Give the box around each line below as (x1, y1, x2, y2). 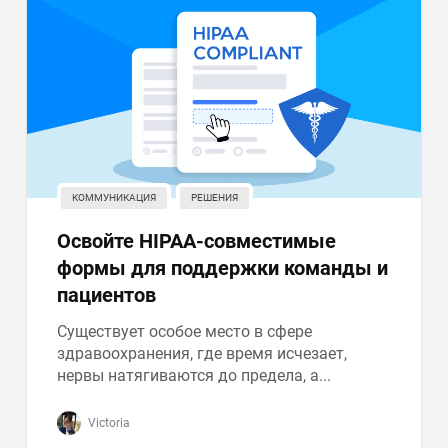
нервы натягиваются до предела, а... (57, 366, 332, 385)
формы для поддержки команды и (57, 256, 389, 280)
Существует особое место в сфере (57, 322, 313, 341)
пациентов (57, 283, 157, 307)
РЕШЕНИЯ (191, 192, 239, 203)
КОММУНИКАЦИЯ (72, 192, 157, 203)
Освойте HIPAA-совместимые (57, 229, 337, 253)
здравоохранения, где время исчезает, (57, 344, 348, 363)
